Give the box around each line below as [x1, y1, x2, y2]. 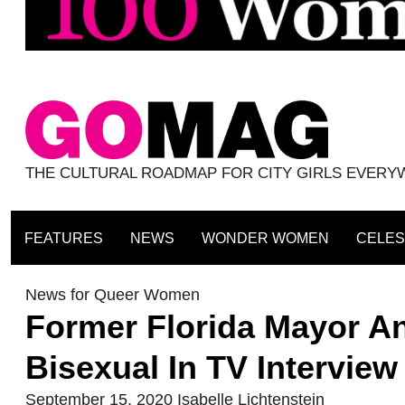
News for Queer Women [25, 286, 200, 305]
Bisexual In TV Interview [25, 349, 398, 387]
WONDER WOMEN [201, 230, 329, 247]
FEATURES [24, 230, 103, 247]
